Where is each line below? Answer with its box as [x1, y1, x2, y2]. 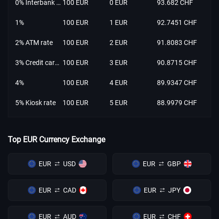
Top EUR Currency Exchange [8, 135, 105, 144]
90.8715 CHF [156, 59, 197, 66]
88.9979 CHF [156, 99, 197, 107]
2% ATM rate [15, 39, 53, 46]
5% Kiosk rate [15, 99, 56, 107]
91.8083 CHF [156, 39, 197, 46]
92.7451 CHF [156, 19, 197, 26]
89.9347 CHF [156, 79, 197, 87]
